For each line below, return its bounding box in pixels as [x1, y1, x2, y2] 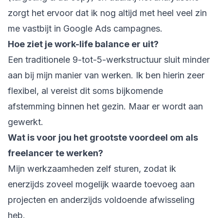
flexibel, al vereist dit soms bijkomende [8, 86, 163, 96]
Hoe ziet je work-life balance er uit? [8, 39, 159, 49]
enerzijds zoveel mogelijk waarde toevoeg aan [8, 179, 195, 189]
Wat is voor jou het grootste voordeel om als [8, 132, 198, 143]
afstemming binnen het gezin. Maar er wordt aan [8, 101, 203, 111]
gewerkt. [8, 117, 46, 127]
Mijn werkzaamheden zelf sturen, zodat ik [8, 163, 176, 174]
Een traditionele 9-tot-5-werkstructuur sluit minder [8, 54, 210, 65]
